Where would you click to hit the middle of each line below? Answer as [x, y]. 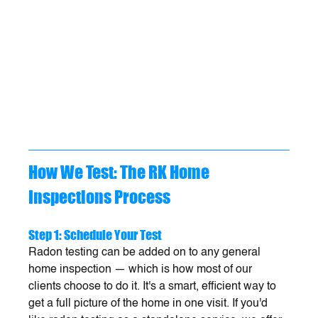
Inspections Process [100, 197]
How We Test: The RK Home [121, 172]
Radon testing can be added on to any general [146, 253]
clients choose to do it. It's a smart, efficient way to [154, 287]
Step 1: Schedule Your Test [95, 235]
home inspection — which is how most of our [142, 270]
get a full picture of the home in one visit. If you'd [150, 304]
